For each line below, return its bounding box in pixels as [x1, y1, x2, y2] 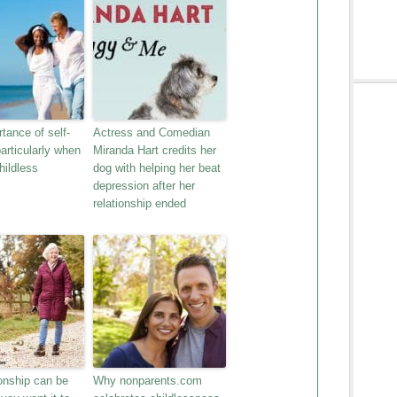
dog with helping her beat [93, 161, 221, 175]
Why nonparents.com [93, 374, 202, 387]
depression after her [93, 179, 195, 192]
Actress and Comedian [93, 126, 210, 139]
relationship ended [93, 197, 186, 210]
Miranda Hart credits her [93, 144, 216, 157]
